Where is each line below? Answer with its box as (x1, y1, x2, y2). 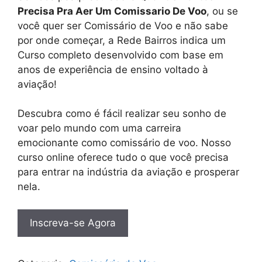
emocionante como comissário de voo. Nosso (18, 137, 231, 149)
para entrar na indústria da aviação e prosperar (18, 166, 239, 178)
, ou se (206, 5, 238, 17)
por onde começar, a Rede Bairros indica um (18, 34, 226, 46)
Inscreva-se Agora (30, 216, 116, 229)
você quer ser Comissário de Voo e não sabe (18, 19, 228, 32)
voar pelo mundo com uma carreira (18, 122, 181, 135)
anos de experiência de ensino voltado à (18, 63, 208, 75)
